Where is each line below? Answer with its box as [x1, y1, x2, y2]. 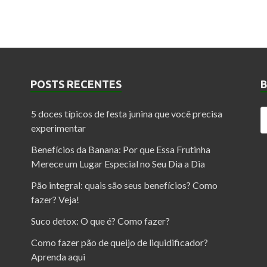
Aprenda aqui [30, 250, 85, 262]
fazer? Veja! [30, 193, 79, 205]
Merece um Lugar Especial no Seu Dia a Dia [30, 157, 205, 169]
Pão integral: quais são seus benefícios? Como [30, 179, 218, 191]
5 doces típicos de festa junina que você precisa [30, 107, 222, 119]
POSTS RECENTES [30, 77, 122, 90]
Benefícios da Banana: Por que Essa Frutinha [30, 143, 210, 155]
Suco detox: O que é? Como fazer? [30, 215, 170, 226]
